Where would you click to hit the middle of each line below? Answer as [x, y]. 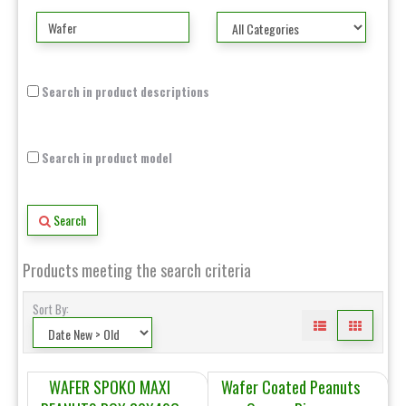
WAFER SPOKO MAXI [110, 387]
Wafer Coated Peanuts [290, 387]
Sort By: [53, 309]
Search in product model [106, 158]
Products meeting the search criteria [137, 270]
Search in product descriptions [124, 92]
